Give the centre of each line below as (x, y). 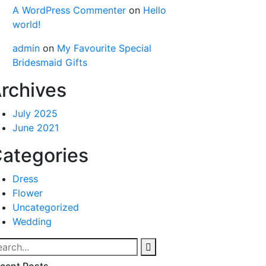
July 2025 (35, 114)
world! (26, 25)
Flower (28, 193)
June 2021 (36, 128)
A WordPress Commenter (69, 10)
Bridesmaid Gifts (50, 63)
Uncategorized (46, 208)
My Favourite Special (104, 48)
